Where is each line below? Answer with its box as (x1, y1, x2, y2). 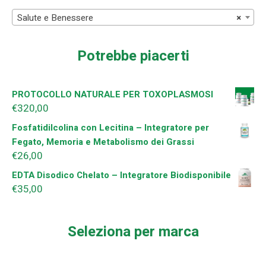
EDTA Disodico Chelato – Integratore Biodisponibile (12, 169, 231, 182)
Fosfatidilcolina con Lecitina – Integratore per (12, 121, 209, 135)
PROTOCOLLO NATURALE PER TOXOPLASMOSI (12, 88, 213, 102)
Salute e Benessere (17, 11, 93, 25)
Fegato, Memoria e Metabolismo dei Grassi (12, 135, 194, 149)
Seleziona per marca (67, 221, 199, 243)
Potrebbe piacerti (77, 46, 189, 67)
